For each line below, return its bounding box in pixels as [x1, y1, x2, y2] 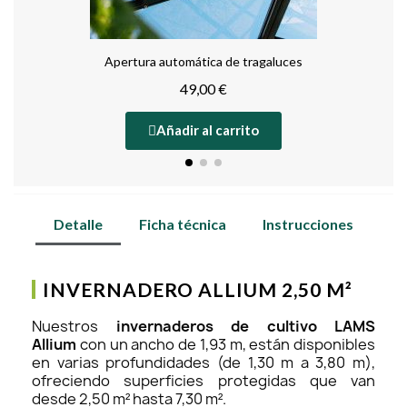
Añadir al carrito [156, 121, 259, 138]
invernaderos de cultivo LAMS [115, 315, 375, 336]
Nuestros [32, 315, 116, 336]
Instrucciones [263, 214, 353, 233]
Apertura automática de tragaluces [104, 53, 303, 69]
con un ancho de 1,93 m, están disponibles [76, 333, 375, 354]
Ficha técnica [139, 214, 226, 233]
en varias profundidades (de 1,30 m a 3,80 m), [32, 352, 375, 372]
